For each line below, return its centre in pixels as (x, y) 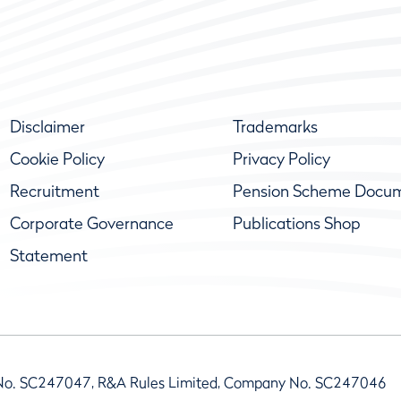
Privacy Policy (281, 159)
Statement (48, 256)
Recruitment (54, 192)
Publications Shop (296, 224)
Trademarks (275, 127)
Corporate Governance (91, 224)
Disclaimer (47, 127)
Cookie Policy (57, 159)
